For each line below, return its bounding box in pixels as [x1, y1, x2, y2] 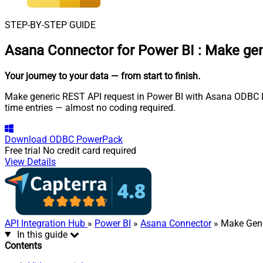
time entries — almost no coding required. [5, 102, 176, 113]
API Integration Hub [5, 217, 87, 229]
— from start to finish [111, 70, 198, 82]
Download [5, 133, 47, 145]
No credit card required [43, 144, 136, 156]
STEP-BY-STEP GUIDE [5, 19, 96, 31]
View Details [5, 156, 56, 167]
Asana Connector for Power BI [5, 42, 194, 59]
